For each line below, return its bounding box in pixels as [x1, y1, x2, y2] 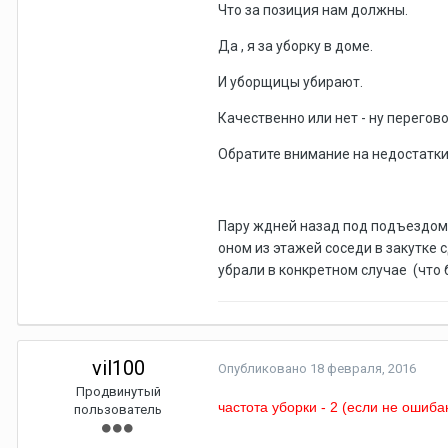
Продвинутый [75, 384, 161, 400]
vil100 [91, 356, 145, 381]
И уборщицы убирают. [218, 74, 366, 91]
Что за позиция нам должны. [218, 2, 411, 19]
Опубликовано [218, 361, 310, 377]
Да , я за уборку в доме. [218, 38, 376, 55]
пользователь [74, 402, 162, 418]
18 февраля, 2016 [310, 361, 416, 377]
